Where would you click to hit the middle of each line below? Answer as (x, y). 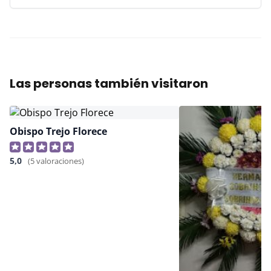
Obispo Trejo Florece (58, 132)
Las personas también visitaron (109, 84)
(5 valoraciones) (56, 161)
